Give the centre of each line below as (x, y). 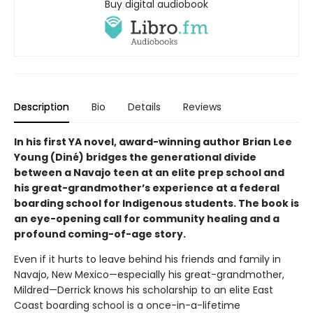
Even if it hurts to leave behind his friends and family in (147, 259)
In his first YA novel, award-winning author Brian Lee (153, 141)
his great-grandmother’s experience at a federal (147, 188)
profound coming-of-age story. (101, 234)
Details (144, 107)
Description (42, 107)
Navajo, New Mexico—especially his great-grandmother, (149, 274)
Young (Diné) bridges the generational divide (135, 157)
